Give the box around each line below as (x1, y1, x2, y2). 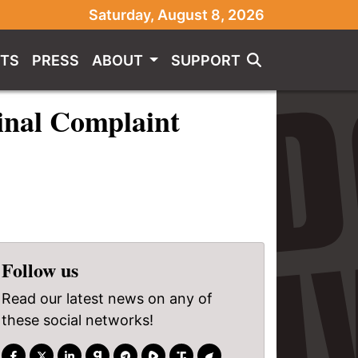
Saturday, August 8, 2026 (89, 6, 265, 23)
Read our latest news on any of (2, 290, 213, 307)
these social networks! (2, 312, 153, 328)
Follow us (2, 256, 78, 284)
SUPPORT (171, 51, 241, 69)
